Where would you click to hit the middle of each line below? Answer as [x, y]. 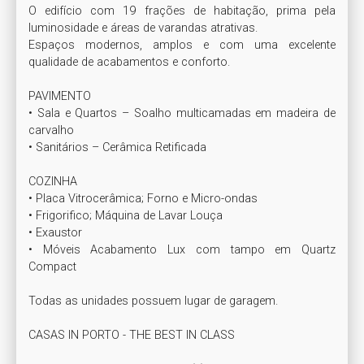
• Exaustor [55, 232]
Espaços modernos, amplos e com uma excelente [182, 45]
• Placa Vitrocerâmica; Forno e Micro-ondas [145, 198]
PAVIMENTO [60, 96]
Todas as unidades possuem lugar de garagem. [153, 301]
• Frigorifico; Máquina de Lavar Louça [126, 215]
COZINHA [53, 181]
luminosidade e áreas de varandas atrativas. [143, 28]
